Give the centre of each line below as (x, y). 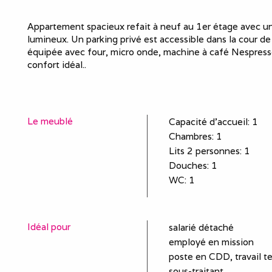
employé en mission (211, 242)
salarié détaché (201, 227)
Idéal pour (49, 226)
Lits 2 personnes (204, 151)
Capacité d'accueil (208, 121)
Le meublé (50, 121)
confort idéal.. (57, 64)
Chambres (190, 136)
